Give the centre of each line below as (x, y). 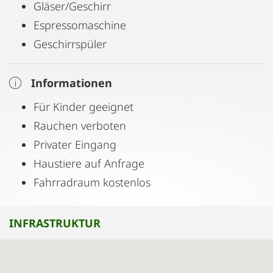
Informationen (72, 83)
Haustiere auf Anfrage (89, 163)
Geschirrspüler (70, 44)
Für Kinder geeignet (83, 107)
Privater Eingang (75, 144)
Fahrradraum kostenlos (92, 182)
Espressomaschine (80, 25)
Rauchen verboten (80, 126)
